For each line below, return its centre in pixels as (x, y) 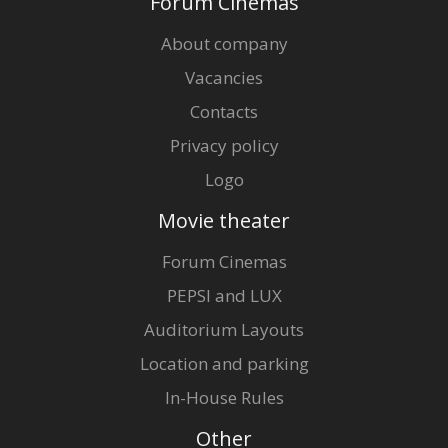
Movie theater (224, 220)
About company (224, 43)
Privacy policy (224, 145)
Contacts (224, 111)
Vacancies (224, 77)
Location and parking (224, 363)
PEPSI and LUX (224, 295)
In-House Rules (224, 397)
